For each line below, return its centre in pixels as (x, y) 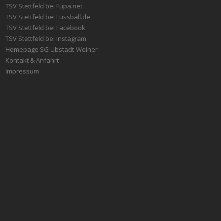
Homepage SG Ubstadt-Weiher (51, 49)
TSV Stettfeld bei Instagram (46, 38)
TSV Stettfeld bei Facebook (45, 27)
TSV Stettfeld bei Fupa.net (44, 6)
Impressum (22, 71)
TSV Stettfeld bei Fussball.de (48, 17)
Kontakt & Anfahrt (32, 60)
